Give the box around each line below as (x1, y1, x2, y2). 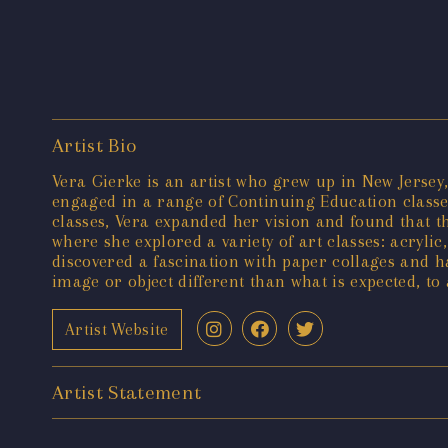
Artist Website (65, 319, 169, 339)
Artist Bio (52, 134, 137, 158)
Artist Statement (52, 381, 202, 405)
